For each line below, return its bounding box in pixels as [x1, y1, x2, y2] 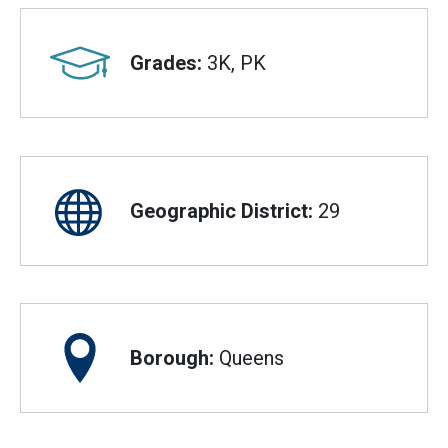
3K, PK [202, 51, 266, 76]
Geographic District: [130, 198, 313, 223]
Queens [214, 346, 284, 371]
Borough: [130, 346, 214, 371]
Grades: [130, 51, 202, 76]
